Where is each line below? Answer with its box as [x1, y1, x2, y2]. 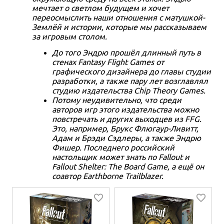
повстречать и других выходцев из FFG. [52, 113, 201, 123]
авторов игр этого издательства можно [52, 103, 199, 114]
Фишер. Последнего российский [52, 141, 174, 152]
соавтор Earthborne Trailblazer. [52, 170, 163, 180]
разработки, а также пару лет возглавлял [52, 75, 208, 85]
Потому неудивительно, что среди [52, 94, 181, 104]
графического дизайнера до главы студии [52, 65, 211, 76]
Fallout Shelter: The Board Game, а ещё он [52, 160, 204, 171]
